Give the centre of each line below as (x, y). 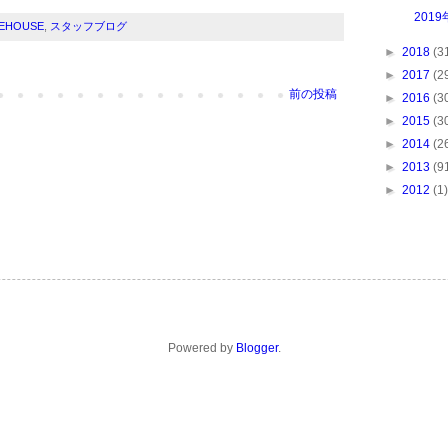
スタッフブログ (88, 25)
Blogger (256, 348)
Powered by (201, 348)
